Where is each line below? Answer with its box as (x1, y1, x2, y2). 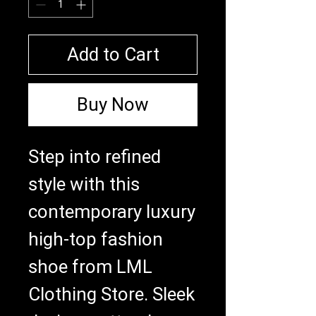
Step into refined (28, 146, 161, 168)
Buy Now (77, 94, 149, 116)
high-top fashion (28, 229, 163, 250)
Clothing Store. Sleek (28, 284, 195, 305)
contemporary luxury (28, 201, 195, 223)
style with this (28, 174, 140, 195)
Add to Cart (66, 44, 159, 66)
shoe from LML (28, 256, 152, 278)
